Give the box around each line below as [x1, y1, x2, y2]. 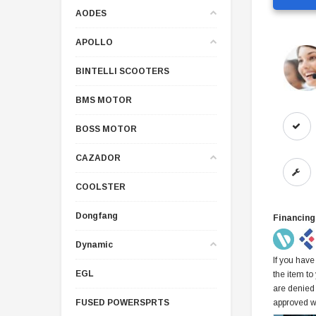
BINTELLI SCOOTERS [75, 66, 169, 76]
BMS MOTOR [75, 95, 132, 105]
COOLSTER [75, 181, 126, 192]
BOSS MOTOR [75, 123, 137, 134]
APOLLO [75, 37, 113, 47]
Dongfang [75, 210, 118, 221]
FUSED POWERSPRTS [75, 297, 169, 308]
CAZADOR [75, 152, 121, 163]
